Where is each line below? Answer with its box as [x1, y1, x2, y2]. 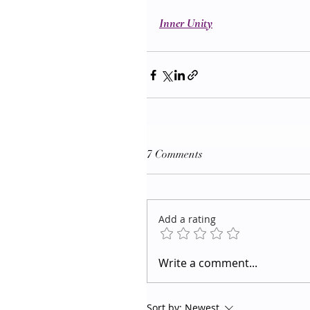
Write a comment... [158, 255, 257, 271]
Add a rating [158, 212, 216, 226]
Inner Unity [159, 15, 212, 31]
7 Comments [147, 147, 203, 162]
